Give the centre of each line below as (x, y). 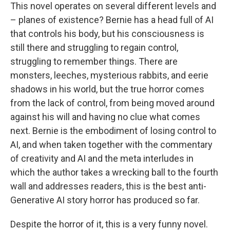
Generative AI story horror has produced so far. (105, 200)
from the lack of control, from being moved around (112, 103)
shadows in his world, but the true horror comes (107, 89)
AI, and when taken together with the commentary (111, 144)
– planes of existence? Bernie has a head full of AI (112, 20)
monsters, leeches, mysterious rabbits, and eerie (109, 75)
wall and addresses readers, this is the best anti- (108, 186)
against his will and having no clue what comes (105, 117)
